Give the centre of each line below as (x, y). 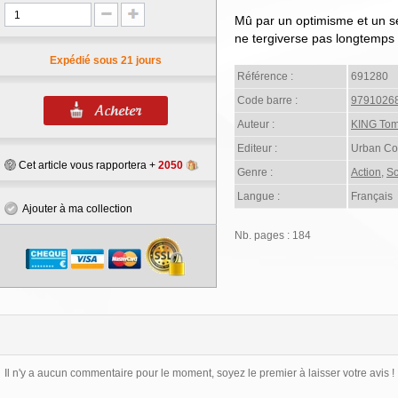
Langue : (259, 196)
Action (366, 172)
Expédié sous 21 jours (106, 60)
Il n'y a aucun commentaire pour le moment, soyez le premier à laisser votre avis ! (199, 373)
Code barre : (267, 100)
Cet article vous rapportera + (87, 165)
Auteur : (256, 124)
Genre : (255, 172)
